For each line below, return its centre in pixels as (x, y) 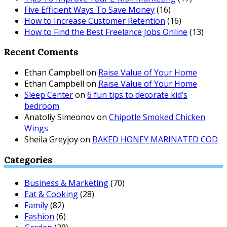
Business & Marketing (66, 183)
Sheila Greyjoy (51, 140)
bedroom (42, 106)
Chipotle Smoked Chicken (157, 117)
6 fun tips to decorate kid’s (137, 95)
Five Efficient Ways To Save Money (89, 9)
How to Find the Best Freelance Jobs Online (106, 32)
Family (36, 205)
